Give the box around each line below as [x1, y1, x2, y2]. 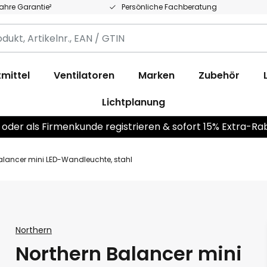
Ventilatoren [54, 69, 114, 82]
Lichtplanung [102, 95, 165, 109]
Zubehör [198, 69, 240, 82]
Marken [138, 69, 175, 82]
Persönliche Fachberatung [121, 2, 217, 12]
